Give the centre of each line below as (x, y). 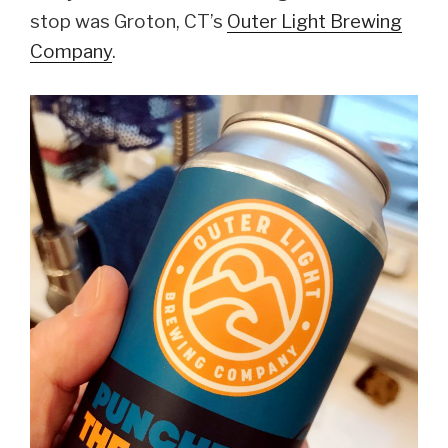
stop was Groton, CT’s (128, 21)
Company (71, 51)
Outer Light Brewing (314, 21)
